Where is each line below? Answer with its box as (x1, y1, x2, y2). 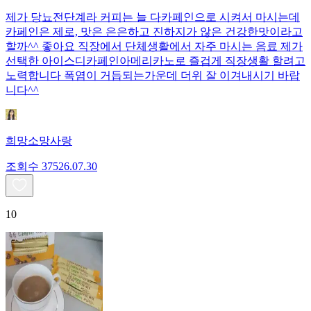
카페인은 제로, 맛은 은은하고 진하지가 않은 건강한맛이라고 (6, 26, 303, 38)
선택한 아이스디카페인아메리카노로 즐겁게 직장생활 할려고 (6, 55, 305, 67)
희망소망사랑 (6, 135, 72, 147)
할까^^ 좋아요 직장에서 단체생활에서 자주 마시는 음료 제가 (6, 40, 303, 53)
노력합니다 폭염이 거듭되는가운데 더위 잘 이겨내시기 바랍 (6, 69, 300, 82)
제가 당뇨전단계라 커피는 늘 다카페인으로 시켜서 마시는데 (6, 11, 300, 24)
